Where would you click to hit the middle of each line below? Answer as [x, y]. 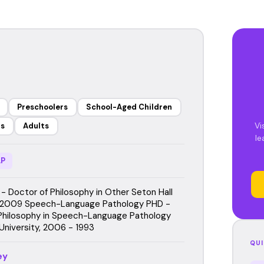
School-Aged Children [129, 107]
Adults [36, 126]
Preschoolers [42, 107]
